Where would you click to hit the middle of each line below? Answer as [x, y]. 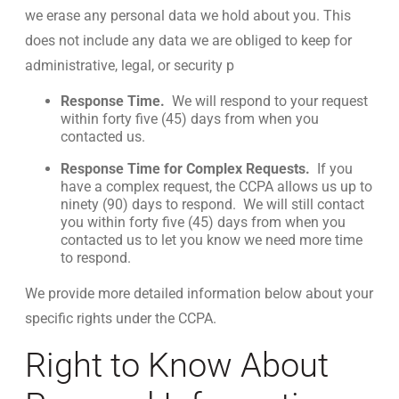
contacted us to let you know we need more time [212, 240]
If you [335, 169]
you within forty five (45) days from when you [203, 222]
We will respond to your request [270, 101]
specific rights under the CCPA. [121, 318]
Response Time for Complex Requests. [189, 169]
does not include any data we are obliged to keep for [188, 41]
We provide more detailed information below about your [199, 293]
